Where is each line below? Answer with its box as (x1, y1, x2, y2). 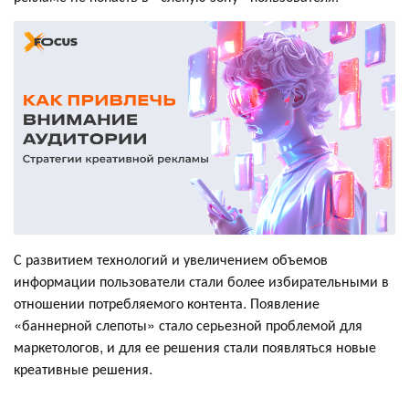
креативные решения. (14, 358, 156, 380)
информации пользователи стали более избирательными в (14, 270, 389, 292)
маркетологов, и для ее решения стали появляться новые (14, 336, 376, 358)
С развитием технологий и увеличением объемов (14, 248, 328, 270)
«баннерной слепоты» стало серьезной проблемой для (14, 314, 362, 336)
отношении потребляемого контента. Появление (14, 292, 320, 314)
